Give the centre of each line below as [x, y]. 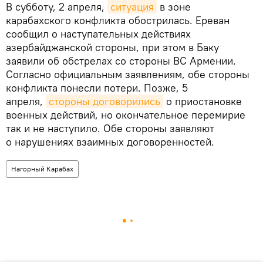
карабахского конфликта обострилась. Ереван [118, 21]
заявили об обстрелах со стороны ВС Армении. [121, 61]
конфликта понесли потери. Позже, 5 [97, 88]
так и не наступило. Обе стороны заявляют [110, 129]
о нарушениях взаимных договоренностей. [110, 142]
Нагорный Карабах [42, 169]
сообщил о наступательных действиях [98, 34]
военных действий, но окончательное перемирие [126, 115]
